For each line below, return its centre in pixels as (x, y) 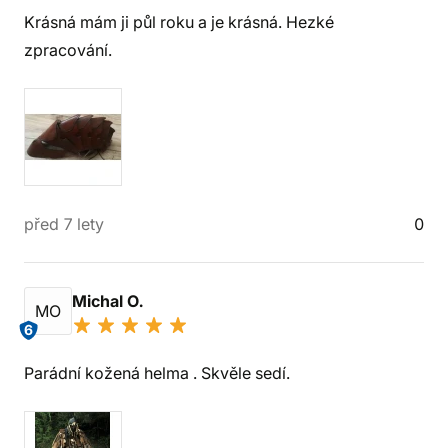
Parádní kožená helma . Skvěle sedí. (157, 373)
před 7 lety (64, 224)
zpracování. (68, 50)
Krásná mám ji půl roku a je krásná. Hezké (179, 22)
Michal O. (109, 301)
